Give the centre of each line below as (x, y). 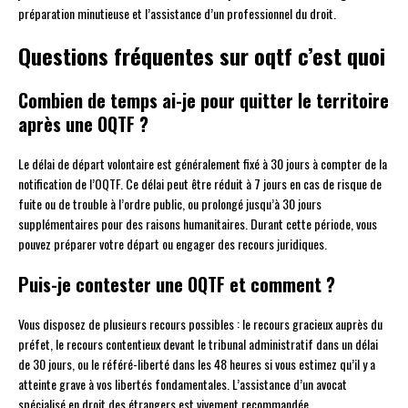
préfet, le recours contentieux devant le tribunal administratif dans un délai (198, 344)
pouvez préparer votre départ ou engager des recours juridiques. (173, 244)
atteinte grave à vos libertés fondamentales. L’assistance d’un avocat (183, 384)
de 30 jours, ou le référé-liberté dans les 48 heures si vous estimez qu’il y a (197, 364)
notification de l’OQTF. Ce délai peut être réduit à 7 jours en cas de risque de (200, 184)
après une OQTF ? (83, 124)
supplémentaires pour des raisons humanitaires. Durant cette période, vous (198, 224)
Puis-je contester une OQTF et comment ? (177, 285)
